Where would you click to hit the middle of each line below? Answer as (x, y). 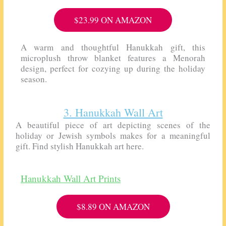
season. (34, 79)
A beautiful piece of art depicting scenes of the (113, 125)
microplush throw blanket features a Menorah (113, 58)
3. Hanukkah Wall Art (113, 112)
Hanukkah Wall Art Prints (71, 179)
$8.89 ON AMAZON (113, 207)
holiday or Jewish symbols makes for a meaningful (113, 136)
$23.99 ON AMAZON (113, 20)
